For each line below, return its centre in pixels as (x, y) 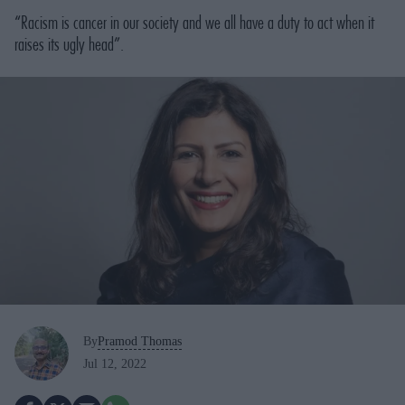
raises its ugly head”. (69, 44)
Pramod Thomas (140, 342)
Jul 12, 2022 (115, 364)
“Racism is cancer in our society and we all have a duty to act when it (194, 22)
